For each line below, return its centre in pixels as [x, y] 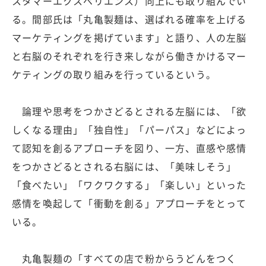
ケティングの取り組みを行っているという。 [114, 75]
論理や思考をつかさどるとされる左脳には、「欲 [129, 111]
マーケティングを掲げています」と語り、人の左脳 [129, 38]
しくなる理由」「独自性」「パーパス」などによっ [129, 130]
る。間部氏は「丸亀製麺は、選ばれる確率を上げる [129, 19]
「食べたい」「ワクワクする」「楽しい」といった [129, 185]
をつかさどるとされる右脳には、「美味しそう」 [124, 167]
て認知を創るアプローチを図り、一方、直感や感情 [129, 148]
